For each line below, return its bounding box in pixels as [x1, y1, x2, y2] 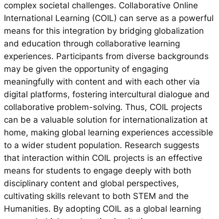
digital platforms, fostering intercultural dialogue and [4, 89, 210, 99]
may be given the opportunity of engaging [4, 64, 168, 74]
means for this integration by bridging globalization [4, 25, 204, 36]
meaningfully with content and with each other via [4, 76, 200, 87]
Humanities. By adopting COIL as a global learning [4, 203, 201, 214]
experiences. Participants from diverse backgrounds [4, 51, 209, 61]
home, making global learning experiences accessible [4, 127, 213, 137]
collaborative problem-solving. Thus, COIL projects [4, 102, 202, 112]
